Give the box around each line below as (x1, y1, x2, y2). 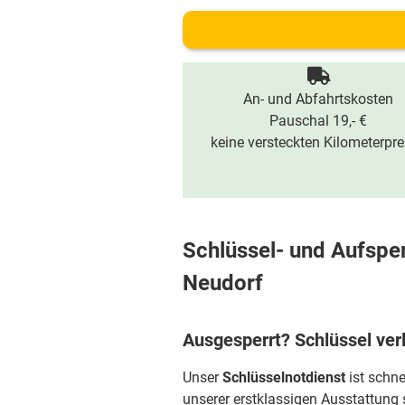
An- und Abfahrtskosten (243, 90, 394, 108)
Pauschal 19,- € (269, 112, 368, 129)
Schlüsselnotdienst (222, 369, 345, 386)
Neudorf (183, 270, 263, 296)
